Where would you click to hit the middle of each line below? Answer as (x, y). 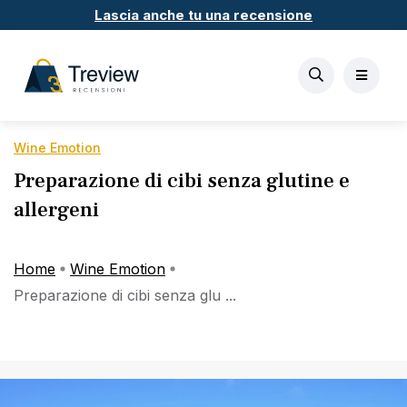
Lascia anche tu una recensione (203, 15)
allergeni (56, 210)
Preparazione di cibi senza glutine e (182, 181)
